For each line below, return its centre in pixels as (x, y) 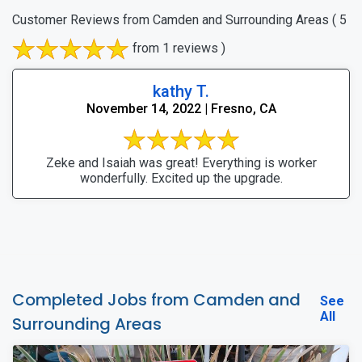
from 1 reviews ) (177, 48)
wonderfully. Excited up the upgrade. (181, 178)
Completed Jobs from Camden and (156, 299)
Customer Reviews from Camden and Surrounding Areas (170, 19)
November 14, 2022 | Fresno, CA (181, 108)
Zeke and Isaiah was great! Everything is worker (181, 162)
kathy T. (181, 91)
